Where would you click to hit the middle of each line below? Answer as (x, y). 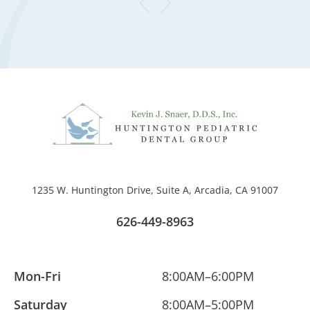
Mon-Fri (37, 276)
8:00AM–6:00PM (208, 276)
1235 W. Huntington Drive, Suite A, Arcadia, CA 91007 (155, 190)
